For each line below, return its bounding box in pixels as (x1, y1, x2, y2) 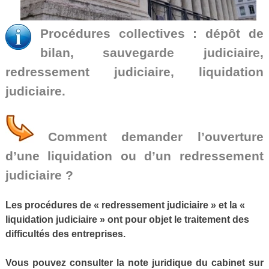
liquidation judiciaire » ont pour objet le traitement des (5, 214, 249, 225)
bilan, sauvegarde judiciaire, (40, 46, 264, 60)
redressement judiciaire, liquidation (5, 65, 264, 79)
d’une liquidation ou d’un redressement (5, 149, 264, 163)
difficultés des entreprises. (5, 229, 125, 239)
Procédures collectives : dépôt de (40, 26, 264, 41)
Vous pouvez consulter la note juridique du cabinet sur (5, 258, 264, 268)
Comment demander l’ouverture (48, 130, 264, 144)
